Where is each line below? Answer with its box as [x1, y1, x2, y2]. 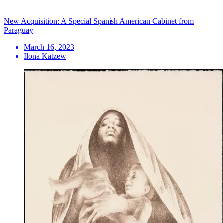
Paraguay [4, 25, 33, 34]
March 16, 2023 [24, 42, 74, 51]
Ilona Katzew [24, 51, 66, 60]
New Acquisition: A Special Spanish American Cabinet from [4, 16, 194, 25]
